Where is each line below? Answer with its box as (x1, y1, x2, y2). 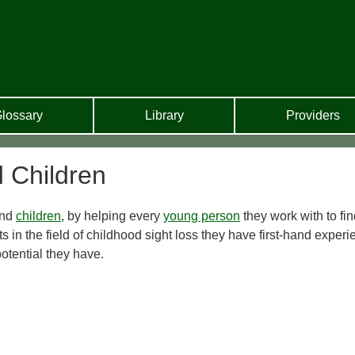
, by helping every (61, 209, 163, 223)
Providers (285, 108, 340, 122)
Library (144, 108, 184, 122)
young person (163, 209, 240, 223)
